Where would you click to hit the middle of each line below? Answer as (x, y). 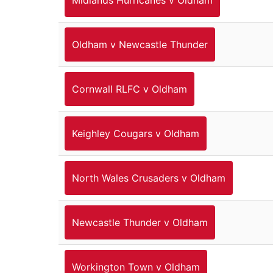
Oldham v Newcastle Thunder (140, 44)
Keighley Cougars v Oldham (136, 133)
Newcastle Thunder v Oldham (140, 222)
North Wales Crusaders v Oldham (149, 178)
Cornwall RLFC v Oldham (129, 89)
